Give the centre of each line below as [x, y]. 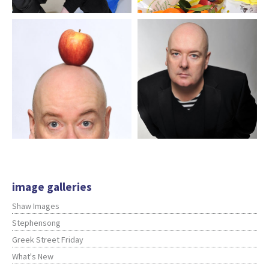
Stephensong [36, 223]
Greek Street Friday [48, 240]
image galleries [52, 187]
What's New [33, 257]
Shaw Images [36, 206]
